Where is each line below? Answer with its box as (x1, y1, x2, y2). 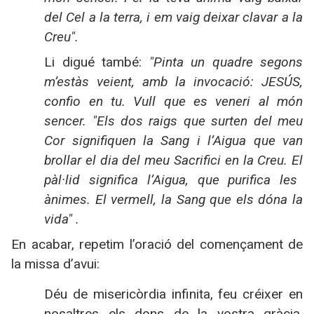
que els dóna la (205, 191, 303, 208)
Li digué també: (44, 54, 149, 71)
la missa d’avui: (11, 256, 100, 273)
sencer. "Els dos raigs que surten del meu (44, 113, 303, 130)
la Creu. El (243, 152, 303, 169)
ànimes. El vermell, (44, 191, 161, 208)
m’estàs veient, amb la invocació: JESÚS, (44, 74, 303, 90)
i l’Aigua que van (189, 132, 303, 149)
